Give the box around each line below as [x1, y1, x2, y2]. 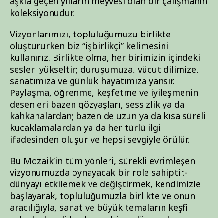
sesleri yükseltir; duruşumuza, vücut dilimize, [10, 63, 199, 75]
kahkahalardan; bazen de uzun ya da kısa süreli [10, 110, 206, 122]
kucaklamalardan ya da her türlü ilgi [10, 122, 161, 133]
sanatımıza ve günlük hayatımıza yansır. [10, 75, 175, 87]
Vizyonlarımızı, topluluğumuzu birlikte [10, 28, 171, 40]
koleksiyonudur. [10, 7, 74, 18]
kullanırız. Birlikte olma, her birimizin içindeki [10, 52, 200, 63]
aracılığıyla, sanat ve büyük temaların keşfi [10, 201, 188, 213]
